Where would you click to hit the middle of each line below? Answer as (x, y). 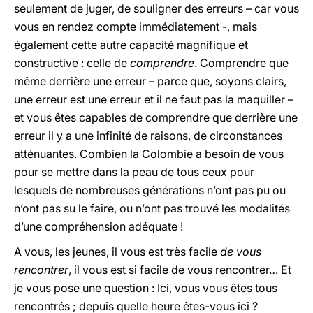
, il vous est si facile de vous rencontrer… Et (180, 270)
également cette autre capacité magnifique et (131, 45)
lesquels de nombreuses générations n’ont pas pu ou (150, 190)
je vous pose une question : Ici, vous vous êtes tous (146, 288)
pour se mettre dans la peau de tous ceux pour (134, 172)
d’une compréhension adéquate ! (99, 226)
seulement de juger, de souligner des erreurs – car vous (156, 8)
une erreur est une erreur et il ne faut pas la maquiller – (154, 99)
